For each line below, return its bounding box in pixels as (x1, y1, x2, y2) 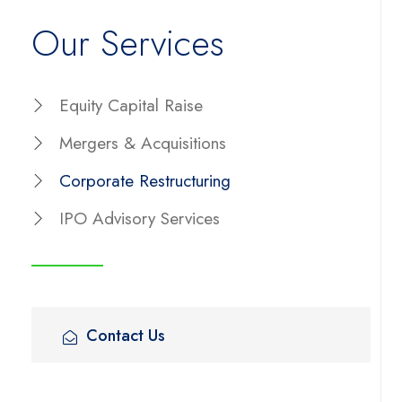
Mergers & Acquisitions (59, 131, 226, 155)
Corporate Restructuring (59, 169, 231, 193)
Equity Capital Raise (59, 93, 203, 118)
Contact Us (86, 323, 165, 347)
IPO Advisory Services (59, 206, 220, 231)
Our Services (31, 17, 224, 69)
